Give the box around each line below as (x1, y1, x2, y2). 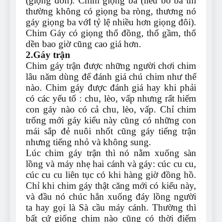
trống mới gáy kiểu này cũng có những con (26, 115, 196, 126)
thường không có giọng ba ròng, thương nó (26, 6, 196, 17)
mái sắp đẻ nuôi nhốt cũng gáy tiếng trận (26, 126, 196, 137)
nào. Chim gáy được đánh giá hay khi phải (26, 82, 196, 93)
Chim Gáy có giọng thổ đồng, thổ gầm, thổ (26, 28, 196, 39)
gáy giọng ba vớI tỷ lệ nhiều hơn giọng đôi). (26, 17, 196, 28)
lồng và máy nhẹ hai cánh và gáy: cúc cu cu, (26, 159, 196, 169)
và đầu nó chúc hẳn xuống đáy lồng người (26, 191, 196, 202)
